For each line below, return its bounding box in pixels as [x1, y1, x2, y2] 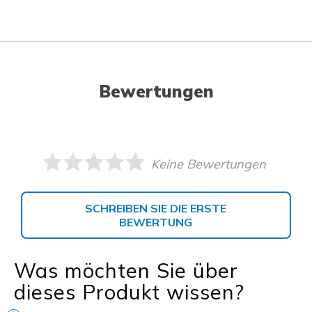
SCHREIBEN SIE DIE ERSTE [85, 201, 227, 216]
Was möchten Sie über [14, 258, 238, 283]
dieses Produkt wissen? [14, 279, 244, 305]
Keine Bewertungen [151, 156, 267, 173]
